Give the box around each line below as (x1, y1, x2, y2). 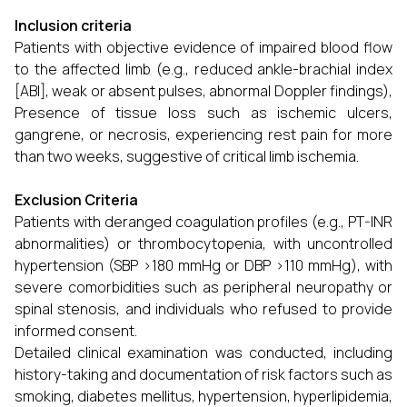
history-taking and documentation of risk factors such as (15, 364, 392, 384)
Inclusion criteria (15, 15, 132, 35)
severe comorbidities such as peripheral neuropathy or (15, 277, 392, 297)
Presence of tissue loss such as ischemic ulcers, (15, 103, 392, 123)
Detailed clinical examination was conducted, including (15, 342, 392, 362)
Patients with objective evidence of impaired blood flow (15, 37, 392, 57)
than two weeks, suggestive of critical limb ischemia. (15, 146, 359, 166)
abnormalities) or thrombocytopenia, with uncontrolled (15, 233, 392, 253)
